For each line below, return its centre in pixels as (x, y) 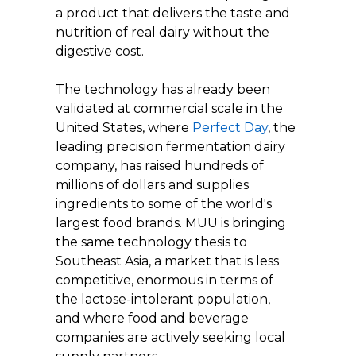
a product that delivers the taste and (174, 13)
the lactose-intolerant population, (164, 299)
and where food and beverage (154, 318)
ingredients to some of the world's (165, 203)
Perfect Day (230, 127)
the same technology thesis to (153, 242)
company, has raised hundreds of (161, 165)
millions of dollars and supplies (154, 184)
